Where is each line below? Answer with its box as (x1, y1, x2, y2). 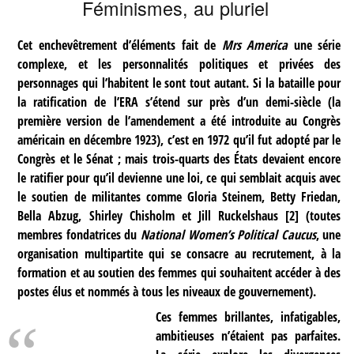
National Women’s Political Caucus (140, 226, 316, 243)
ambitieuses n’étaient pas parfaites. (156, 327, 341, 345)
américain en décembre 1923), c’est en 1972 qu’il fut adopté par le (17, 131, 341, 149)
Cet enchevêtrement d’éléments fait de (17, 36, 222, 54)
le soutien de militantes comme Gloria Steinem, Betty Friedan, (17, 188, 341, 205)
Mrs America (221, 36, 288, 54)
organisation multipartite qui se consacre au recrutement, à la (17, 245, 341, 262)
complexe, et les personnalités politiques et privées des (17, 55, 341, 73)
